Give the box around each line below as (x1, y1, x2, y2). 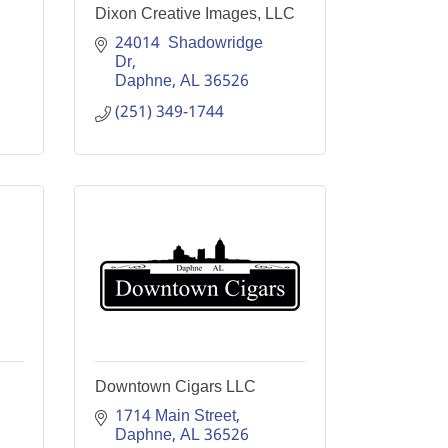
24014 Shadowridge (114, 30, 263, 57)
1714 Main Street (114, 403, 236, 430)
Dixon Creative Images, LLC (94, 5, 295, 22)
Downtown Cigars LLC (94, 378, 256, 395)
